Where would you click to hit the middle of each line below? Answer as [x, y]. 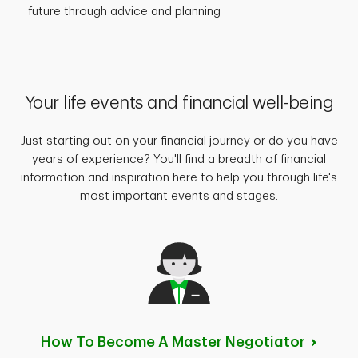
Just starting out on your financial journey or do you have [179, 141]
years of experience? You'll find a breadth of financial [179, 159]
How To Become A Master [133, 342]
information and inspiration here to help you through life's [179, 177]
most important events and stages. [179, 196]
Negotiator [266, 342]
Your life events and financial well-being [179, 103]
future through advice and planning [124, 11]
